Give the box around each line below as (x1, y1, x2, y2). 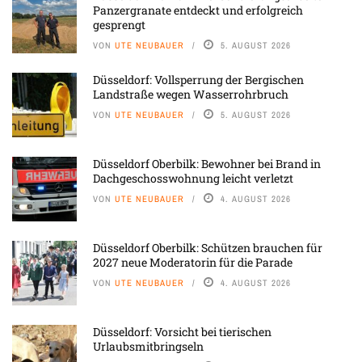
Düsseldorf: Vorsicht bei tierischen (93, 324, 271, 340)
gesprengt (93, 17, 145, 33)
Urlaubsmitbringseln (93, 339, 204, 355)
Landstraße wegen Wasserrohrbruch (93, 86, 288, 103)
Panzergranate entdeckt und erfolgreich (93, 2, 303, 19)
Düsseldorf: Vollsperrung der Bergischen (93, 72, 304, 88)
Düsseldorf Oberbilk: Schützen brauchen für (93, 240, 322, 256)
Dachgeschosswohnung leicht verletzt (93, 170, 293, 187)
